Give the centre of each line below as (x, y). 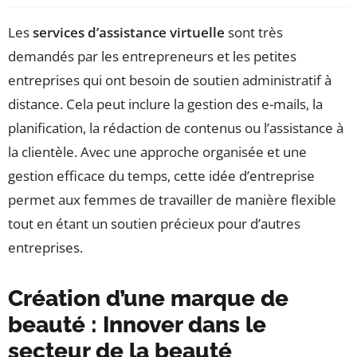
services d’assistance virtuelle (129, 32)
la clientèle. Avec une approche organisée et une (157, 151)
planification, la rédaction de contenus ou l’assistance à (176, 127)
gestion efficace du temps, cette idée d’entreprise (161, 175)
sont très (254, 32)
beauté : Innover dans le (137, 324)
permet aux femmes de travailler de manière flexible (172, 199)
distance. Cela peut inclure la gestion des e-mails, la (165, 104)
